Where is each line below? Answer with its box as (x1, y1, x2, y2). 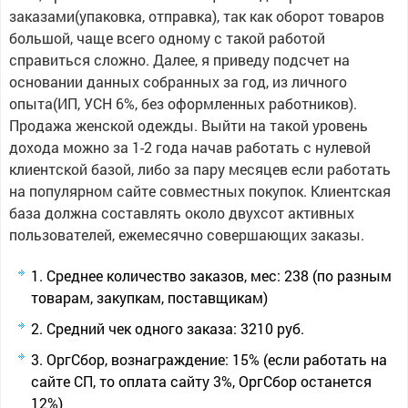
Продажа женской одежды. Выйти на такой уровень (8, 116, 368, 135)
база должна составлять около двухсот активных (8, 203, 354, 222)
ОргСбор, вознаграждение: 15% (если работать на (46, 350, 387, 369)
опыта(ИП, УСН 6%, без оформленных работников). (8, 94, 357, 113)
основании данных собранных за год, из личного (8, 72, 347, 91)
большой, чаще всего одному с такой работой (8, 28, 325, 47)
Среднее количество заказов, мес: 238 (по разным (46, 266, 392, 285)
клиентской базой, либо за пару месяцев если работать (8, 159, 391, 178)
